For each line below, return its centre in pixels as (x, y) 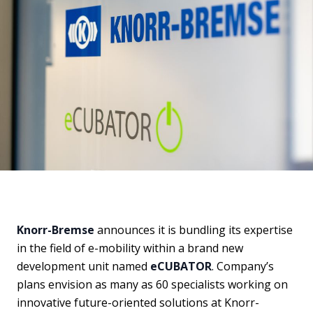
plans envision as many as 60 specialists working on (152, 285)
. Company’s (243, 267)
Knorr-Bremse (56, 230)
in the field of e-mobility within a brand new (130, 248)
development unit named (83, 267)
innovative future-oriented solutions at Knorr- (138, 303)
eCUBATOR (181, 267)
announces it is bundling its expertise (194, 230)
